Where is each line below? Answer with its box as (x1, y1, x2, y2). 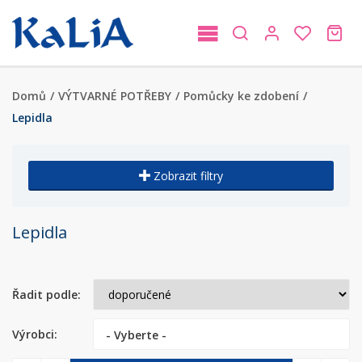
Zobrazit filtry (154, 167, 223, 183)
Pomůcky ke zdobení (183, 88, 299, 103)
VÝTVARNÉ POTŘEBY (58, 88, 171, 103)
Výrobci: (12, 326, 57, 343)
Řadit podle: (12, 287, 81, 303)
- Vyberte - (106, 327, 166, 343)
